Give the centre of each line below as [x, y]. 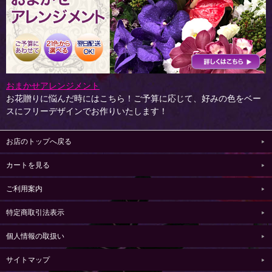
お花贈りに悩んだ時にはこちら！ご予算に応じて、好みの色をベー [134, 98]
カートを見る [28, 165]
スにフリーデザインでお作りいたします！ [87, 111]
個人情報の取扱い [35, 236]
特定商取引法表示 [35, 212]
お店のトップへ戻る [39, 141]
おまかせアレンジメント [53, 85]
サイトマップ [28, 260]
